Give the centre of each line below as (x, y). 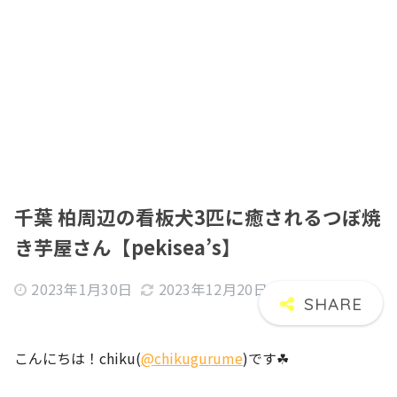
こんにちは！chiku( (78, 358)
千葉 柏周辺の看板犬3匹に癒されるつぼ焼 (198, 217)
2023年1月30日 (82, 289)
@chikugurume (192, 358)
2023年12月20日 (213, 289)
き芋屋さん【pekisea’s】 (128, 247)
